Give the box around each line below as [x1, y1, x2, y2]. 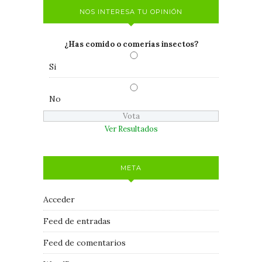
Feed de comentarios [43, 237, 126, 248]
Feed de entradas [43, 215, 111, 226]
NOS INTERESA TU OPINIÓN [80, 7, 182, 16]
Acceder [43, 194, 75, 205]
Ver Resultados [104, 123, 158, 134]
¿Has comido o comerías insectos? [64, 39, 198, 49]
